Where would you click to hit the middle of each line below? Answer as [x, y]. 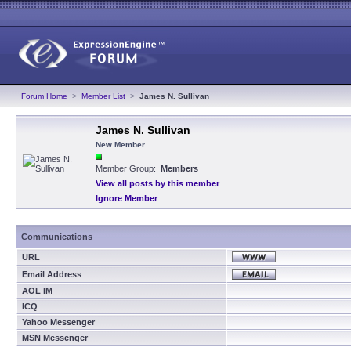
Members [179, 168]
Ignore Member [127, 198]
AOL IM [37, 291]
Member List [103, 96]
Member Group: [128, 168]
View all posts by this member [157, 183]
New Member [120, 145]
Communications [57, 237]
